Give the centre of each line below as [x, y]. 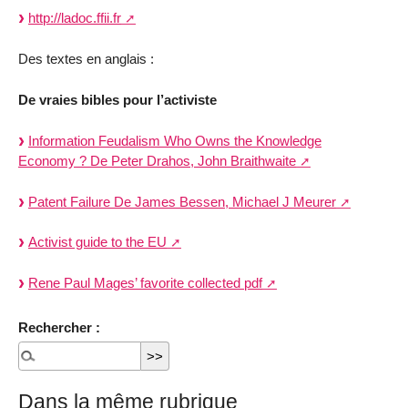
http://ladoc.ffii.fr [75, 18]
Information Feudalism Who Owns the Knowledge [175, 140]
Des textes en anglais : [86, 59]
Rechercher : [59, 328]
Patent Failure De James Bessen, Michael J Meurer [182, 201]
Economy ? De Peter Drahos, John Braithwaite [157, 160]
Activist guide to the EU [97, 242]
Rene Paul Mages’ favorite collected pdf [145, 283]
